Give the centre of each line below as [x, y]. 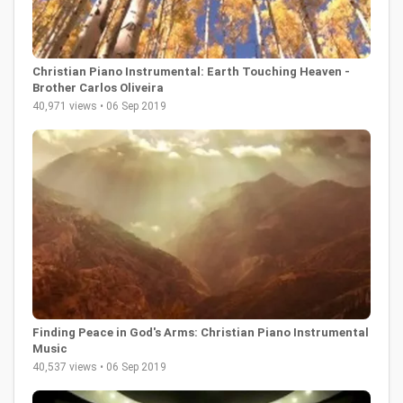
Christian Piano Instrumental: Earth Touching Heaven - [191, 71]
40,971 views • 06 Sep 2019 [99, 106]
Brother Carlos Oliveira [98, 87]
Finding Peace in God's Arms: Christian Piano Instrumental [201, 333]
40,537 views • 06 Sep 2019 [99, 367]
